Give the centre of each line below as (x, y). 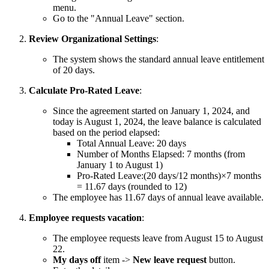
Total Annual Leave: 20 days (131, 144)
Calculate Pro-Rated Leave (84, 91)
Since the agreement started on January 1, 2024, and (151, 111)
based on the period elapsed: (106, 133)
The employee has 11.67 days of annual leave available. (158, 198)
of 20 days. (74, 70)
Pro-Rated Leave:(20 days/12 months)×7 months (169, 176)
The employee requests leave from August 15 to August (158, 238)
